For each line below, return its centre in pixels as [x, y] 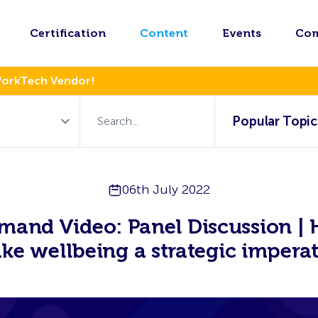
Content [164, 33]
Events [242, 33]
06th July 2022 [166, 190]
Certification [68, 33]
